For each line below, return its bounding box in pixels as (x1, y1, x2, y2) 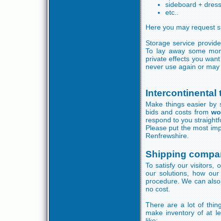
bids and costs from (146, 108, 211, 116)
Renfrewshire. (146, 132, 189, 140)
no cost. (146, 185, 170, 193)
